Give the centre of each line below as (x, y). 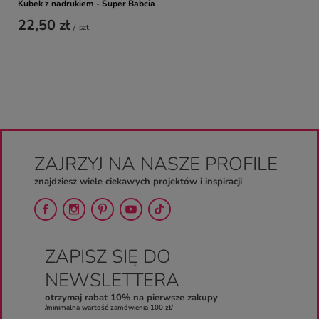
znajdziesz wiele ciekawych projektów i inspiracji (138, 181)
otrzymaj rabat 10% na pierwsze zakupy (131, 297)
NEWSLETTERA (112, 280)
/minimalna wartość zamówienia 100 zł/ (109, 307)
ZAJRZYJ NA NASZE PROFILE (156, 164)
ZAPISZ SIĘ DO (108, 256)
